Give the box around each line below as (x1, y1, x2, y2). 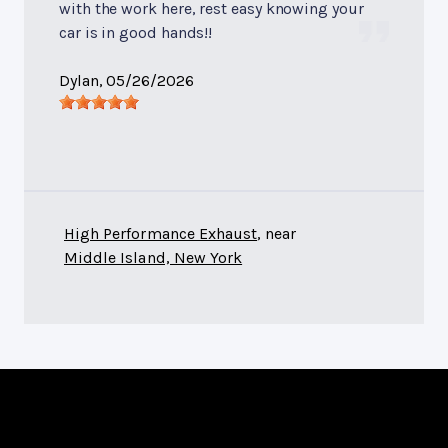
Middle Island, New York (64, 248, 243, 268)
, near (257, 224, 297, 244)
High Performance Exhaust (64, 224, 258, 244)
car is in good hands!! (59, 23, 213, 43)
